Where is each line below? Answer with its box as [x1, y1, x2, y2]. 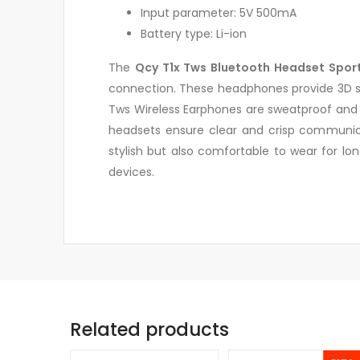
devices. [108, 163, 154, 180]
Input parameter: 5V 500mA [141, 4, 297, 21]
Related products [70, 316, 229, 342]
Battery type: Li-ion [141, 25, 247, 42]
